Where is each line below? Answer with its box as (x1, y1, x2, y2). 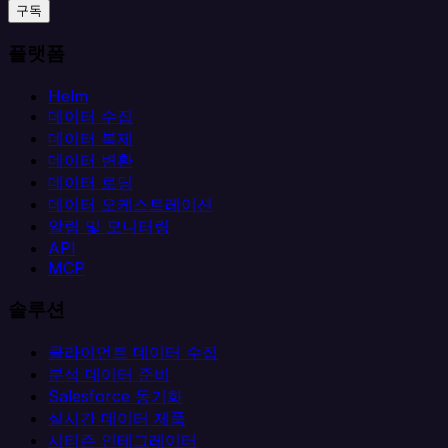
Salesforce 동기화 (48, 385, 183, 406)
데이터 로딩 (48, 172, 133, 193)
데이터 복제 (48, 128, 133, 149)
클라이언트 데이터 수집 (48, 341, 218, 362)
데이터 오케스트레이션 (48, 194, 213, 215)
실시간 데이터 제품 (48, 407, 186, 428)
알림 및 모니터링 (48, 216, 170, 237)
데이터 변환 (48, 150, 133, 171)
